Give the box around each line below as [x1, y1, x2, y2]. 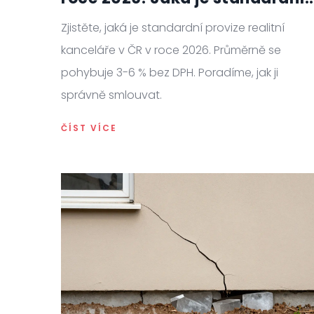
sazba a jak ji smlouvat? [61, 5, 259, 27]
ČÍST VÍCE [61, 121, 117, 134]
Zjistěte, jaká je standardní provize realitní [61, 19, 285, 36]
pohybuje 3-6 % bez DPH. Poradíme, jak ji [61, 64, 278, 81]
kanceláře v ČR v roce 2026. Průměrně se [61, 41, 281, 58]
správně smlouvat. [61, 86, 162, 103]
